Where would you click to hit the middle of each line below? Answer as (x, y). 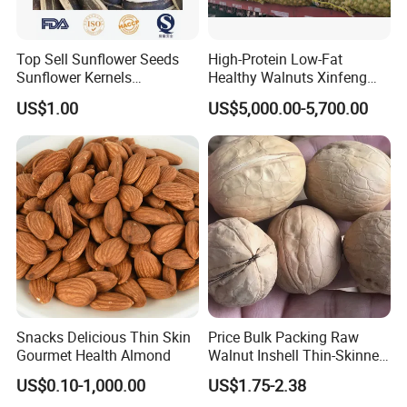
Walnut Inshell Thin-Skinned (297, 355)
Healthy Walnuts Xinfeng (287, 78)
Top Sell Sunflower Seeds (98, 60)
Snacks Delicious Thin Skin (104, 337)
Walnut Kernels (256, 96)
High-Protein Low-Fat (275, 60)
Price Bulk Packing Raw (283, 337)
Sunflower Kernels (74, 78)
